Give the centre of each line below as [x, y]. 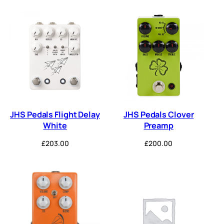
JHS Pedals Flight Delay [55, 115]
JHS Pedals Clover [159, 115]
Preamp [158, 126]
